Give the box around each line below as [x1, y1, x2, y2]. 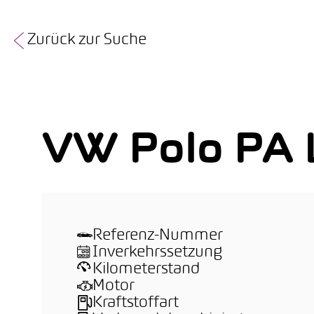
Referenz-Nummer [93, 228, 223, 243]
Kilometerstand [93, 262, 200, 277]
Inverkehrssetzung [93, 245, 222, 260]
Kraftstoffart [93, 296, 179, 310]
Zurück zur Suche [27, 33, 146, 48]
